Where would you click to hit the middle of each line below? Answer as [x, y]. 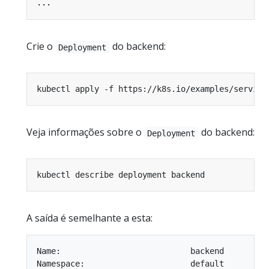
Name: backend [130, 251]
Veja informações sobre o [85, 132]
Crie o [41, 47]
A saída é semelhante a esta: [89, 218]
